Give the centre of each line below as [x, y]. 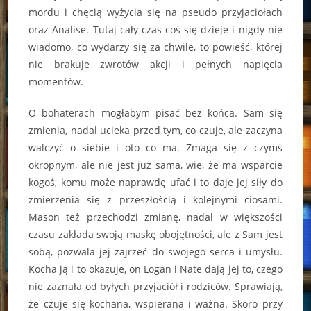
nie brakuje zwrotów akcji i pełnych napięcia [155, 65]
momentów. [56, 82]
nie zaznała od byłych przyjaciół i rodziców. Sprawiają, [155, 287]
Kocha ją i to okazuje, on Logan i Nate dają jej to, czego [155, 269]
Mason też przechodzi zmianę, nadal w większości [155, 217]
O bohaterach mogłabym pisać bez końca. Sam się [155, 113]
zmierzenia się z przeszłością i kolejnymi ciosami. [155, 200]
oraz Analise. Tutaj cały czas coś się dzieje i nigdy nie [155, 30]
